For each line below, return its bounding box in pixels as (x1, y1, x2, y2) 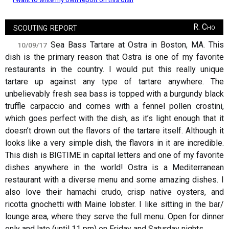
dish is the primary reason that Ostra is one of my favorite (5, 52, 224, 62)
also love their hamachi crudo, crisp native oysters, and (5, 187, 224, 197)
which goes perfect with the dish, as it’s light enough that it (5, 113, 224, 124)
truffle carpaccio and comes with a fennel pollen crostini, (5, 101, 224, 111)
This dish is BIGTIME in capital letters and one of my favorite (5, 150, 224, 161)
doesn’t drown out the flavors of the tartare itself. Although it (5, 126, 224, 136)
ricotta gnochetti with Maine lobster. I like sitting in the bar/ (5, 199, 224, 210)
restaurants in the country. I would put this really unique (5, 64, 224, 75)
